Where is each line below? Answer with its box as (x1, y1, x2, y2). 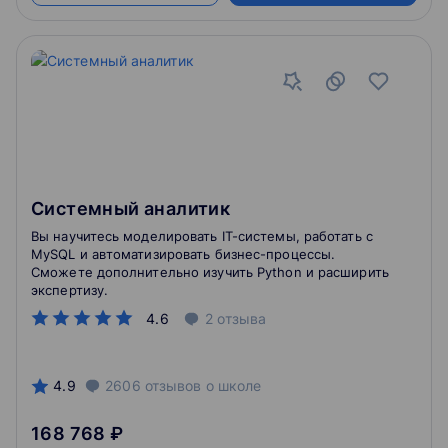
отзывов (144, 377, 202, 394)
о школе (201, 377, 262, 394)
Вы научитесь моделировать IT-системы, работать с (31, 228, 373, 244)
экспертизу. (31, 282, 109, 298)
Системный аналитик (31, 198, 231, 219)
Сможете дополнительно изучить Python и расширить (31, 264, 389, 280)
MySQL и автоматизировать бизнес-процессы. (31, 246, 336, 262)
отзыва (217, 310, 267, 327)
